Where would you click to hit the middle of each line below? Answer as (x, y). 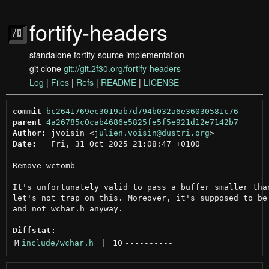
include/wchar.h (57, 243)
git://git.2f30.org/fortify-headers (122, 68)
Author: (29, 133)
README (119, 82)
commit (27, 111)
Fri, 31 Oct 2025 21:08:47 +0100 (118, 144)
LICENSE (161, 82)
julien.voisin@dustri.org (152, 133)
